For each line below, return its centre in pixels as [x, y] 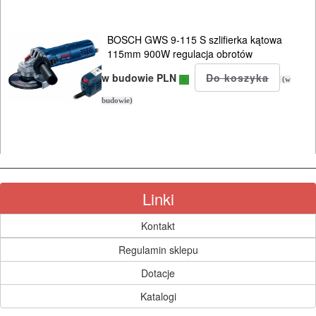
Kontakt [158, 226]
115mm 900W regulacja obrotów [180, 54]
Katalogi [158, 297]
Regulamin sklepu [158, 250]
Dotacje [158, 273]
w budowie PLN [141, 78]
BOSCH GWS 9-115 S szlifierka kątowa [195, 40]
